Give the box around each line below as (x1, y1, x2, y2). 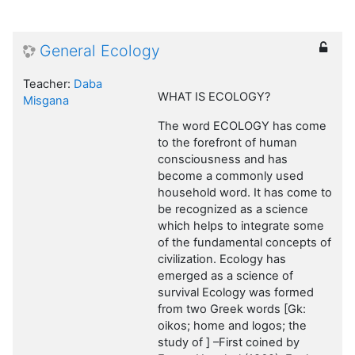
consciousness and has (158, 152, 288, 167)
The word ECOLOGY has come (158, 119, 326, 134)
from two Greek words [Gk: (158, 302, 306, 317)
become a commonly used (158, 169, 303, 184)
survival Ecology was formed (158, 285, 314, 300)
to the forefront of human (158, 136, 297, 151)
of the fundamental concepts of (158, 235, 331, 250)
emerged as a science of (158, 269, 293, 284)
